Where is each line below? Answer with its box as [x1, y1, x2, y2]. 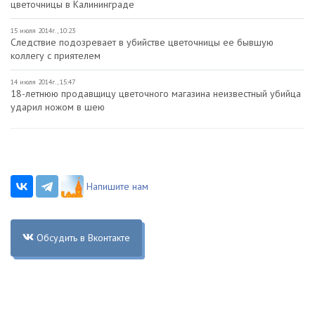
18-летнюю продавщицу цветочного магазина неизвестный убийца [11, 86, 301, 100]
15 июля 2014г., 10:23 [11, 25, 75, 35]
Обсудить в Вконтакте [36, 231, 130, 244]
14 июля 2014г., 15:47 [11, 77, 75, 86]
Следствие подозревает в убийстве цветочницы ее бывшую [11, 35, 274, 49]
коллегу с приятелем [11, 49, 101, 62]
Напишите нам [86, 179, 148, 193]
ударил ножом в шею [11, 100, 105, 113]
